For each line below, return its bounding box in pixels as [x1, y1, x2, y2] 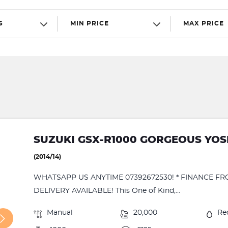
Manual [47, 209, 73, 217]
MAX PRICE [183, 20, 224, 26]
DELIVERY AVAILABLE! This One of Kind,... [34, 187, 181, 194]
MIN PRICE [70, 20, 109, 26]
